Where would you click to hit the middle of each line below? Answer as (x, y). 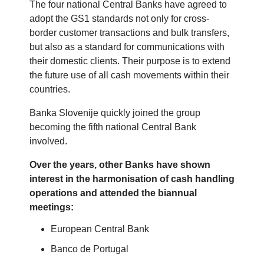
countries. (50, 90)
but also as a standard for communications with (127, 47)
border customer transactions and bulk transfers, (129, 33)
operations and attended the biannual (113, 193)
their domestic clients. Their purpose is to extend (130, 61)
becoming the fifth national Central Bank (113, 127)
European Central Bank (100, 229)
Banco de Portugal (90, 249)
